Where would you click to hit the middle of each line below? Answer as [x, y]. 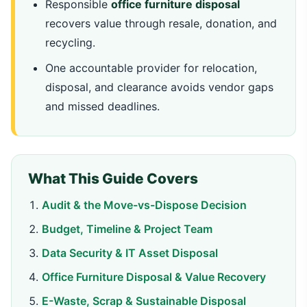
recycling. [70, 42]
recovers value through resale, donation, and [161, 23]
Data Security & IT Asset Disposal [130, 253]
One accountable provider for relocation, [151, 68]
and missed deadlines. [102, 106]
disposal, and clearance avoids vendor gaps [159, 87]
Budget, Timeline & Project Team [127, 229]
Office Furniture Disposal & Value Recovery [154, 277]
